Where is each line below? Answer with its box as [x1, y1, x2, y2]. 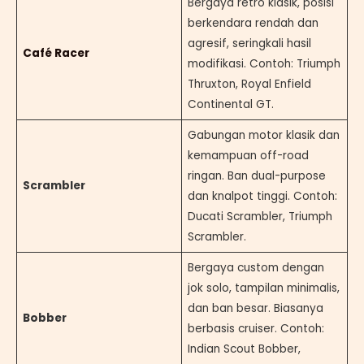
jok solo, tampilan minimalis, [187, 279, 340, 296]
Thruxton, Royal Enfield [187, 76, 311, 92]
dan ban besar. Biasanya [187, 300, 323, 316]
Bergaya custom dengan [187, 259, 324, 275]
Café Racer [22, 45, 89, 61]
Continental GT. [187, 96, 274, 112]
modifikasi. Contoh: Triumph [187, 55, 340, 71]
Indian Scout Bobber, [187, 340, 301, 357]
